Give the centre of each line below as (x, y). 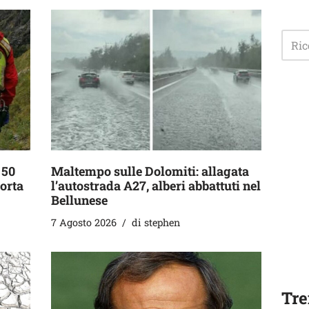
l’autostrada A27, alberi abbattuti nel (156, 185)
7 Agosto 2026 (84, 222)
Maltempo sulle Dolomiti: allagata (150, 171)
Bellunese (79, 200)
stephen (162, 222)
